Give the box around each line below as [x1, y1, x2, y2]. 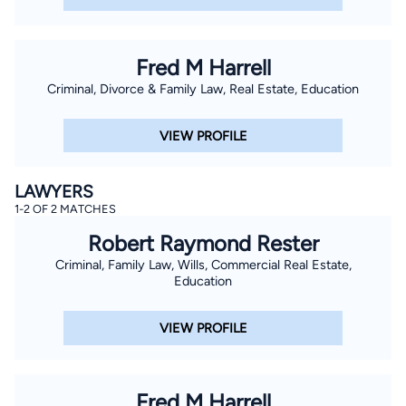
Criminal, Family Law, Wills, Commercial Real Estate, [54, 256, 352, 274]
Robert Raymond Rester [87, 230, 319, 257]
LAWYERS [14, 181, 93, 203]
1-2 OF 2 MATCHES [14, 202, 116, 217]
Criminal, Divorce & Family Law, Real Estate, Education [47, 81, 359, 98]
